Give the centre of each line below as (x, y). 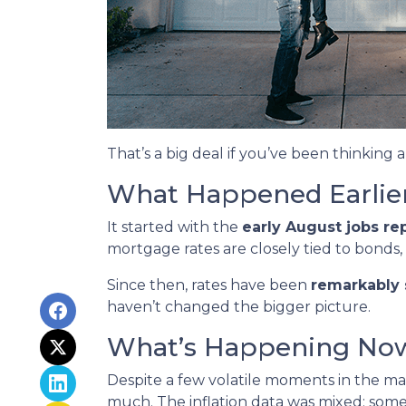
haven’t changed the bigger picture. (239, 307)
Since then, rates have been (209, 285)
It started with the (174, 227)
